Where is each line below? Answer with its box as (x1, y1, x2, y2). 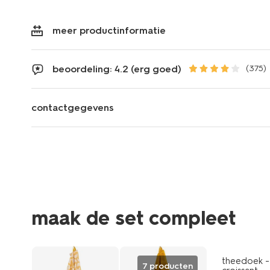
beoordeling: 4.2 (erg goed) (52, 63, 181, 75)
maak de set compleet (31, 206, 236, 230)
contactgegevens (31, 101, 114, 113)
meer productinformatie (52, 24, 166, 36)
